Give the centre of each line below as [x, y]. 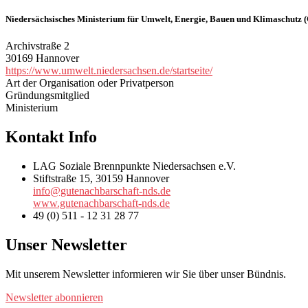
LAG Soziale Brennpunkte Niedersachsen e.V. [134, 166]
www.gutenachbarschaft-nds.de [101, 203]
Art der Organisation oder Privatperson [90, 82]
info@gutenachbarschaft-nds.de [102, 190]
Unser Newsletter [66, 244]
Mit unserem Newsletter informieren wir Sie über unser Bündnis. [146, 274]
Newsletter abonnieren [54, 297]
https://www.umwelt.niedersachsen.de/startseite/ [109, 70]
